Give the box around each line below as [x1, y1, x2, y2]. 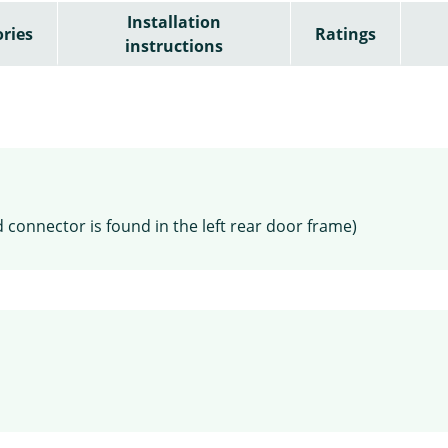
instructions [124, 34, 223, 57]
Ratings [314, 22, 376, 45]
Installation [126, 10, 221, 33]
